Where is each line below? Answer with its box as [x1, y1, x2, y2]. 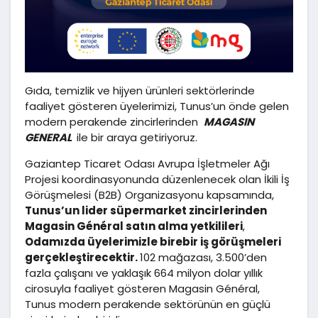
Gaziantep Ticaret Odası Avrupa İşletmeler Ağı [25, 155, 270, 171]
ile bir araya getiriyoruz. [74, 129, 197, 145]
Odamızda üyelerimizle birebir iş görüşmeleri [25, 234, 281, 249]
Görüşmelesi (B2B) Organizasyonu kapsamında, [25, 187, 274, 202]
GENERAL [25, 129, 74, 145]
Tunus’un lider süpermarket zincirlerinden [25, 202, 267, 218]
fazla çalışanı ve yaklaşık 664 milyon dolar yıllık [25, 265, 263, 280]
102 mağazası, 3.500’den [140, 249, 267, 265]
